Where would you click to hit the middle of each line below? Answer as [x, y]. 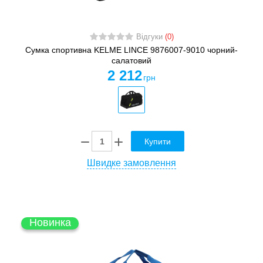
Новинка [50, 223]
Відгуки [150, 37]
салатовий [131, 61]
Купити [158, 142]
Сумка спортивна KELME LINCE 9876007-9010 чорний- [131, 50]
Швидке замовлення [131, 163]
